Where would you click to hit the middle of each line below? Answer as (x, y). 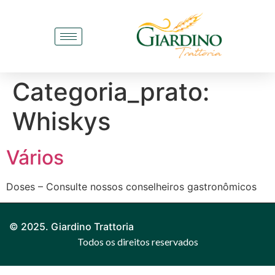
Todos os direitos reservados (137, 242)
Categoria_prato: (111, 92)
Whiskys (61, 121)
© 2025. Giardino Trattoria (72, 227)
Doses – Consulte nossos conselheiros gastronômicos (131, 187)
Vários (35, 157)
